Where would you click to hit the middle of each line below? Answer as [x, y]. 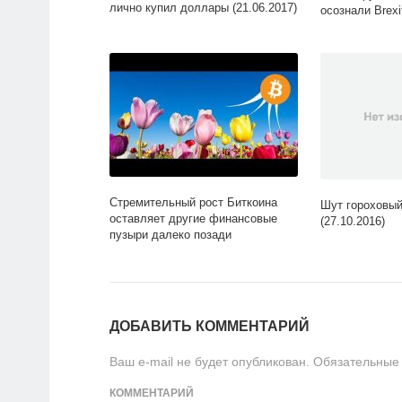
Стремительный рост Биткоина [193, 203]
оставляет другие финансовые [193, 219]
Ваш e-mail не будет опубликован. [210, 362]
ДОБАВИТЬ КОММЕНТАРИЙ [210, 327]
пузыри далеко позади [170, 235]
